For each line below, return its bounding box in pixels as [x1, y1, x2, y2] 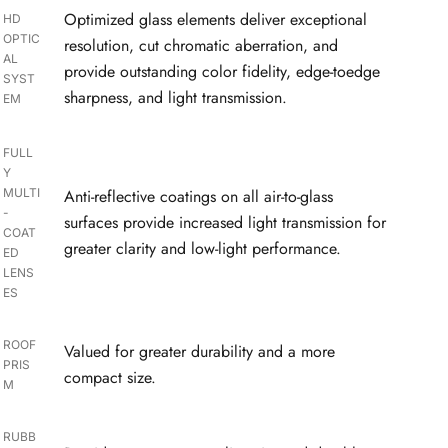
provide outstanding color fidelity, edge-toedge [64, 59, 381, 83]
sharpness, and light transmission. [64, 85, 288, 109]
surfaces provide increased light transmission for [64, 210, 387, 234]
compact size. [64, 365, 157, 389]
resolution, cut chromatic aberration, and [64, 33, 339, 57]
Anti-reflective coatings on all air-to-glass [64, 184, 334, 208]
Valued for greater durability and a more [64, 339, 336, 363]
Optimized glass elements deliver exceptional [64, 7, 368, 31]
